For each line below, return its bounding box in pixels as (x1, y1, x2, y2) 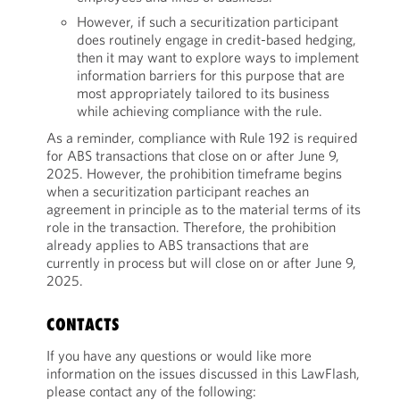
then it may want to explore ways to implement (76, 48, 359, 66)
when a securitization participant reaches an (46, 182, 309, 200)
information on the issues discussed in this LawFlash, (46, 364, 360, 382)
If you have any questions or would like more (46, 346, 312, 364)
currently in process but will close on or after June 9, (46, 254, 356, 271)
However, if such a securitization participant (76, 12, 338, 30)
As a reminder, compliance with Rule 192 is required (46, 129, 358, 146)
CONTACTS (46, 314, 120, 334)
